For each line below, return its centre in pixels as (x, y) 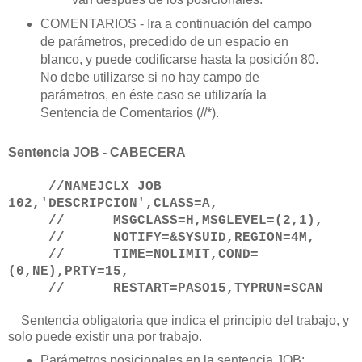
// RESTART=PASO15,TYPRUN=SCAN (166, 288)
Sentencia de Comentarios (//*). (129, 112)
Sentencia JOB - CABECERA (97, 152)
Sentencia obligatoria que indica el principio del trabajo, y (185, 320)
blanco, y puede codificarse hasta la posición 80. (179, 59)
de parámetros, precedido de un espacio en (164, 41)
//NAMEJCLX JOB (85, 186)
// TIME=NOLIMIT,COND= (133, 254)
